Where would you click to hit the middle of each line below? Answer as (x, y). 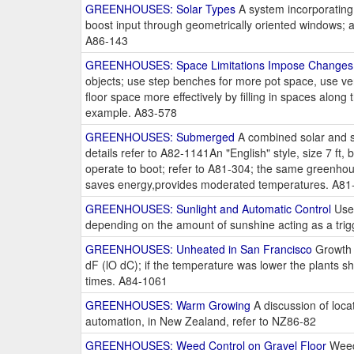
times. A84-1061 (126, 281)
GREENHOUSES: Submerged (160, 137)
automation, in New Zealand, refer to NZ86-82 (201, 321)
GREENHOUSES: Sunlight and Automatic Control (208, 209)
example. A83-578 (131, 113)
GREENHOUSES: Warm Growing (168, 305)
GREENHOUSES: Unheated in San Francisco (199, 249)
